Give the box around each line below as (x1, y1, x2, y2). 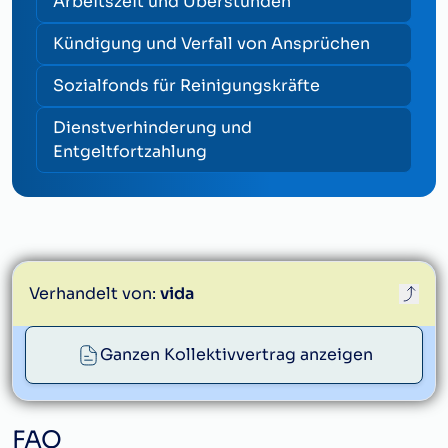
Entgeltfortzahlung (53, 141, 207, 162)
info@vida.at (159, 376, 250, 395)
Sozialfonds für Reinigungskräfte (53, 75, 320, 96)
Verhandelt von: (29, 283, 156, 304)
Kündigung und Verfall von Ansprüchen (53, 33, 370, 54)
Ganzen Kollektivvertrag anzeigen (99, 344, 373, 365)
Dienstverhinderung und (53, 117, 252, 138)
